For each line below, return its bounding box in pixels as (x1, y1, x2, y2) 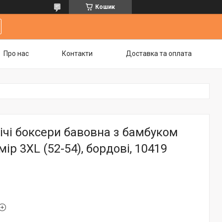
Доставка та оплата (126, 50, 192, 57)
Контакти (62, 50, 93, 57)
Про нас (3, 50, 29, 57)
